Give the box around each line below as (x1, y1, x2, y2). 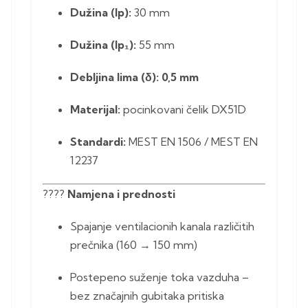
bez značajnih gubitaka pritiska (70, 289, 224, 303)
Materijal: (70, 102, 120, 117)
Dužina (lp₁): (70, 38, 136, 52)
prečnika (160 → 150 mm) (70, 238, 197, 252)
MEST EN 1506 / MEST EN (126, 135, 258, 149)
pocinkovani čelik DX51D (120, 102, 246, 117)
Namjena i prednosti (67, 187, 175, 201)
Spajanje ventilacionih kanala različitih (70, 219, 254, 234)
